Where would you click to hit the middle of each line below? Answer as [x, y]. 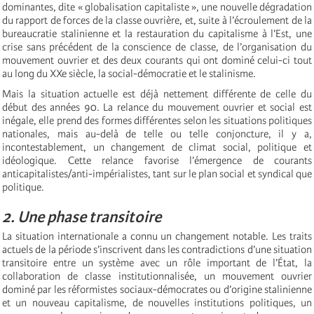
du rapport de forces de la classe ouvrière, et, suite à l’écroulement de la [157, 21]
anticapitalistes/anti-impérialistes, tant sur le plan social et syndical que [157, 174]
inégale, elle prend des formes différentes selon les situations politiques [157, 121]
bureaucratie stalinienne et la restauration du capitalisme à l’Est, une [157, 34]
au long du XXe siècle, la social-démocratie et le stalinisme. [129, 74]
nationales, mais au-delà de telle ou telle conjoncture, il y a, [157, 134]
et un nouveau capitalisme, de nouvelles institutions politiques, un [157, 303]
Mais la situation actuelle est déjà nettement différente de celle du [157, 94]
